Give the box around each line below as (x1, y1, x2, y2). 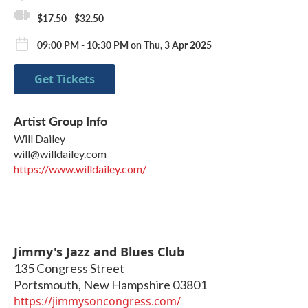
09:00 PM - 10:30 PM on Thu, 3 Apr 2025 (37, 38, 212, 52)
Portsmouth (14, 277, 78, 293)
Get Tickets (34, 71, 95, 87)
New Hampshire (83, 277, 170, 293)
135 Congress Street (14, 261, 124, 276)
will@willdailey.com (14, 147, 107, 161)
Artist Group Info (14, 112, 107, 130)
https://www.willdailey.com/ (14, 162, 146, 176)
